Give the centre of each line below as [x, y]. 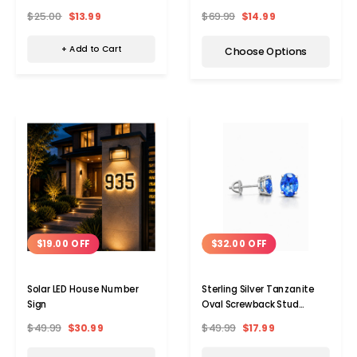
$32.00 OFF [239, 243]
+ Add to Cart [91, 49]
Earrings [220, 319]
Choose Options [266, 51]
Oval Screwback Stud [250, 304]
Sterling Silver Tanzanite [258, 289]
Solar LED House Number [83, 290]
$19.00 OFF [63, 244]
